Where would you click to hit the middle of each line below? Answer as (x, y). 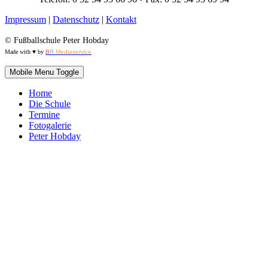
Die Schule (50, 104)
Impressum (25, 20)
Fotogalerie (50, 126)
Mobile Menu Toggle (44, 72)
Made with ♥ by (25, 52)
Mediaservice (74, 52)
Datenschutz (76, 20)
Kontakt (121, 20)
